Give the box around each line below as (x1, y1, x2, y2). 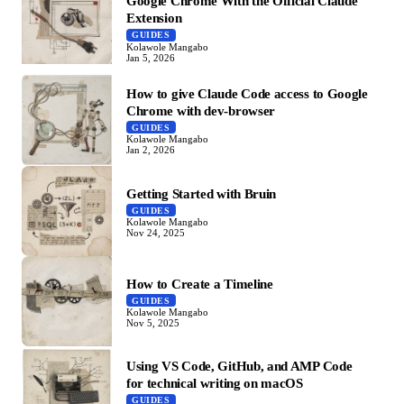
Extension (126, 10, 182, 26)
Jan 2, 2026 (126, 144, 175, 156)
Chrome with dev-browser (126, 102, 276, 118)
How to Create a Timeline (126, 275, 273, 291)
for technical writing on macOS (126, 375, 303, 391)
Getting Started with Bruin (126, 185, 277, 201)
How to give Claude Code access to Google (126, 85, 368, 101)
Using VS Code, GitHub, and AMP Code (126, 358, 353, 374)
